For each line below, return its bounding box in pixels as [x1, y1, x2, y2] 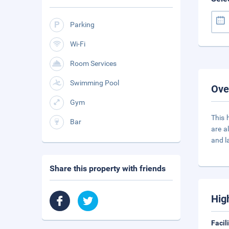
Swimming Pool [70, 79, 119, 87]
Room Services [70, 59, 117, 67]
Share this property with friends [50, 164, 166, 173]
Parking [70, 20, 95, 29]
